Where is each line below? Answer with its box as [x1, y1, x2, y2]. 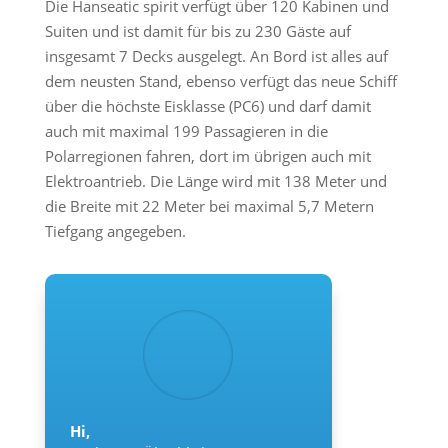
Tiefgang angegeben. [44, 221, 186, 241]
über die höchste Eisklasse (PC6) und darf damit [44, 96, 371, 116]
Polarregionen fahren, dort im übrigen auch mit [44, 146, 371, 166]
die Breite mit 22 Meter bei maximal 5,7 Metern [44, 196, 374, 216]
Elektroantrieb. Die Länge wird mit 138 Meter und [44, 171, 387, 191]
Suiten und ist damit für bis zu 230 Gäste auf [44, 21, 351, 41]
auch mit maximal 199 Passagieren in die [44, 121, 328, 141]
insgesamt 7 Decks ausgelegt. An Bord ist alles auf [44, 46, 388, 66]
